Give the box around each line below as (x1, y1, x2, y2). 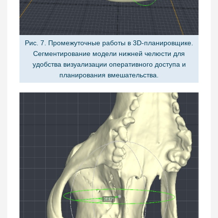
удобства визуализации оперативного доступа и (32, 60, 186, 68)
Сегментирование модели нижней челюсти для (33, 49, 185, 57)
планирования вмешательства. (59, 71, 159, 79)
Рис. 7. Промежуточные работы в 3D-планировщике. (25, 38, 193, 47)
